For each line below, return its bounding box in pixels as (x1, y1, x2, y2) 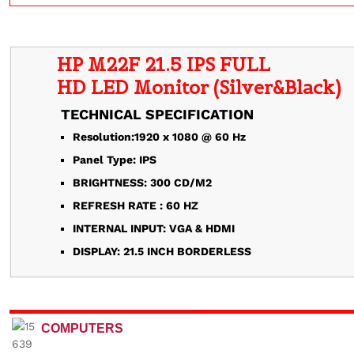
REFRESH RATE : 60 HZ (73, 199, 198, 212)
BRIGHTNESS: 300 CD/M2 (73, 176, 212, 189)
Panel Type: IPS (73, 153, 156, 166)
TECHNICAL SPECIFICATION (57, 106, 254, 122)
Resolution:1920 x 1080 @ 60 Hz (73, 130, 246, 143)
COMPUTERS (40, 322, 123, 335)
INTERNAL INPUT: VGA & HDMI (73, 222, 235, 235)
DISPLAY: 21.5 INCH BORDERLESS (73, 245, 251, 258)
